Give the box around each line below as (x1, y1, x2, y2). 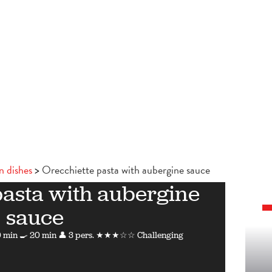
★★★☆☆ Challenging (96, 229, 184, 241)
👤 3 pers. (58, 229, 95, 241)
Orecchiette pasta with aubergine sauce (42, 161, 210, 178)
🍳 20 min (19, 229, 57, 241)
